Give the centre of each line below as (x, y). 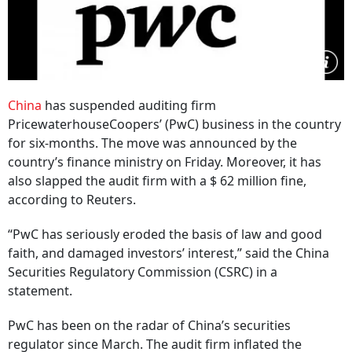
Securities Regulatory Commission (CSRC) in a (143, 272)
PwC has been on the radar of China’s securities (149, 325)
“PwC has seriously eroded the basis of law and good (165, 234)
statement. (42, 291)
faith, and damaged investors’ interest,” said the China (169, 253)
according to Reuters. (73, 200)
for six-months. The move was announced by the (152, 143)
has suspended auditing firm (129, 105)
